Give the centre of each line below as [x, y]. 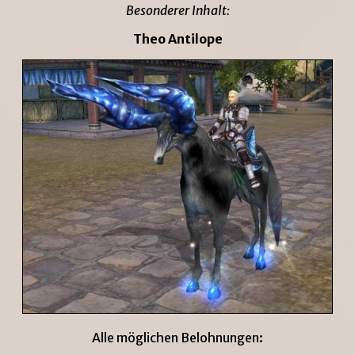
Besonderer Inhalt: [177, 10]
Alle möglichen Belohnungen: [177, 337]
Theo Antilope [177, 38]
